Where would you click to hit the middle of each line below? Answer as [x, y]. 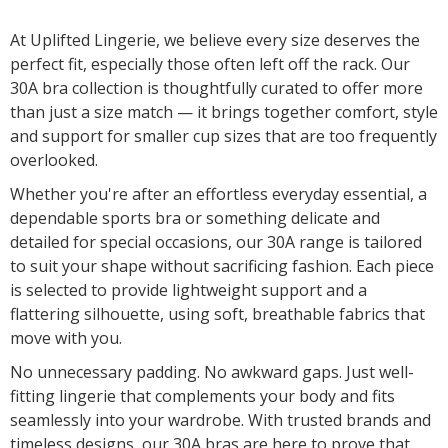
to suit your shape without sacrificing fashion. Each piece [222, 265]
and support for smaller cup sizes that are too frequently [223, 135]
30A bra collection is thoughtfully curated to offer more [216, 87]
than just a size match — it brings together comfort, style [224, 111]
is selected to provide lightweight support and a [188, 289]
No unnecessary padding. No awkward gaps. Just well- [212, 371]
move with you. [66, 337]
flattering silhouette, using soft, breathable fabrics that [217, 313]
